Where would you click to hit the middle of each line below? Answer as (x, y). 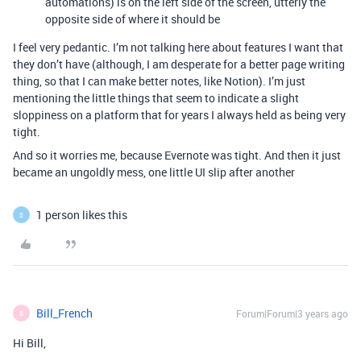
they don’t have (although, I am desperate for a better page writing (179, 64)
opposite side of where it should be (133, 19)
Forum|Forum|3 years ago (292, 313)
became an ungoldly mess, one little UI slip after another (154, 172)
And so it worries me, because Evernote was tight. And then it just (177, 155)
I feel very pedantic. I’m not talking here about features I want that (178, 47)
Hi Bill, (29, 343)
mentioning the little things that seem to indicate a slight (156, 98)
